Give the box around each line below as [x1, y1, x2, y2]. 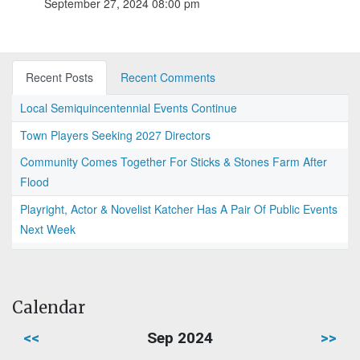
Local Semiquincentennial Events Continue [20, 100, 237, 117]
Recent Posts [26, 69, 93, 86]
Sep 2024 [147, 329, 213, 348]
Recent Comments [121, 69, 215, 86]
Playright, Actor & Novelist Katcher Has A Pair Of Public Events [20, 201, 337, 218]
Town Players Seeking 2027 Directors [20, 127, 211, 144]
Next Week [20, 221, 76, 238]
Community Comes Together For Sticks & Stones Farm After [20, 153, 327, 170]
